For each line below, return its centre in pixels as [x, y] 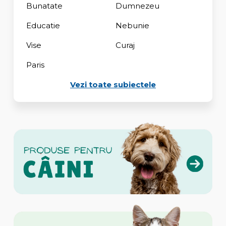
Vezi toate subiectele [113, 84]
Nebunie [132, 25]
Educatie [43, 25]
